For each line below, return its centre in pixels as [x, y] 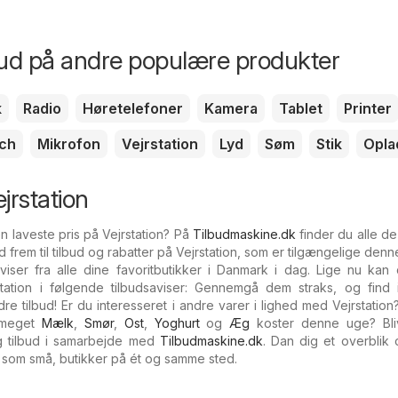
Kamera [231, 108]
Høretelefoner [133, 108]
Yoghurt [177, 322]
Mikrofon [69, 143]
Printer [368, 108]
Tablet [301, 108]
